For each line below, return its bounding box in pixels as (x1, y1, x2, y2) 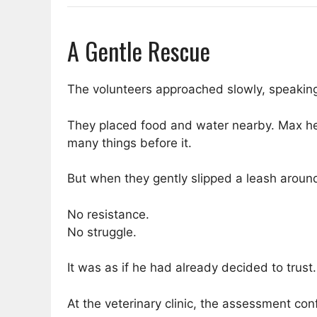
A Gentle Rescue (67, 33, 210, 69)
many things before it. (67, 135, 192, 150)
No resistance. (67, 207, 149, 221)
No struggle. (67, 224, 137, 239)
